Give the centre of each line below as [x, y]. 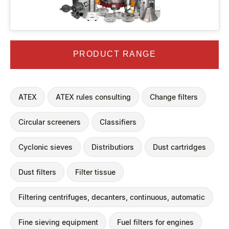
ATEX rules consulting [93, 97]
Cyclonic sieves [45, 147]
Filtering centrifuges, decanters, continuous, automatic [112, 197]
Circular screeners [50, 122]
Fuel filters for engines [155, 222]
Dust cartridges [179, 147]
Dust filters [37, 172]
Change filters [174, 97]
